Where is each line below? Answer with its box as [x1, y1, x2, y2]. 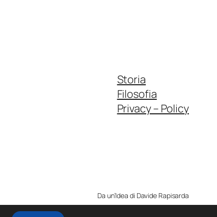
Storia [117, 72, 146, 87]
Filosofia [117, 86, 157, 101]
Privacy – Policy [117, 101, 189, 116]
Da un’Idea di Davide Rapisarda [97, 190, 189, 200]
